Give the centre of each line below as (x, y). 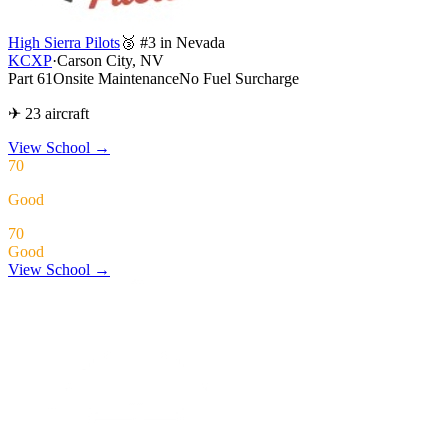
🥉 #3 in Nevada (172, 42)
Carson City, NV (110, 60)
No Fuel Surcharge (239, 78)
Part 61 (30, 78)
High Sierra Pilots (64, 42)
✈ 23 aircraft (48, 113)
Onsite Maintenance (116, 78)
